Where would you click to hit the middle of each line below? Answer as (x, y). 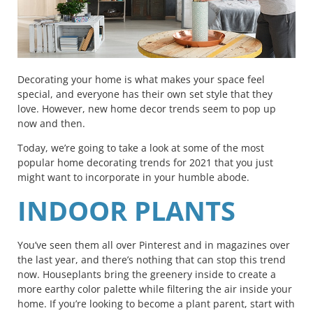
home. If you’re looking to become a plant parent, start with (156, 303)
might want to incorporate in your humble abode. (136, 177)
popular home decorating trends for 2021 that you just (145, 163)
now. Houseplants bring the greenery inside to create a (147, 274)
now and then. (51, 123)
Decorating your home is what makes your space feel (141, 79)
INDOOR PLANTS (130, 210)
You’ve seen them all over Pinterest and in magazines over (154, 245)
